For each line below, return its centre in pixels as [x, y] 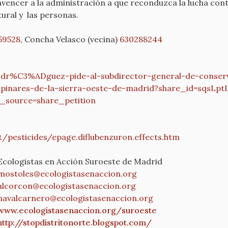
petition [80, 100]
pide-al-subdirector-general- [127, 76]
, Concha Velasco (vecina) [70, 39]
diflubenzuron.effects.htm [129, 137]
